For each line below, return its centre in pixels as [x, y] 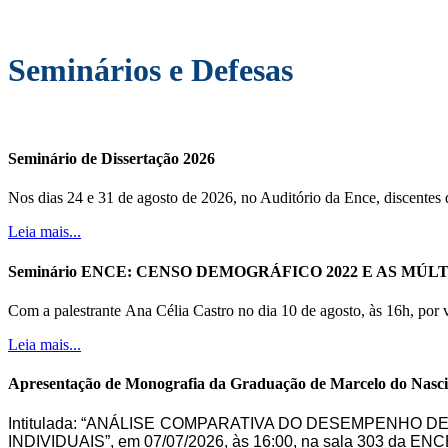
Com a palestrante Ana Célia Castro [123, 310]
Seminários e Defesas [150, 70]
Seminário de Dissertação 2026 [111, 159]
